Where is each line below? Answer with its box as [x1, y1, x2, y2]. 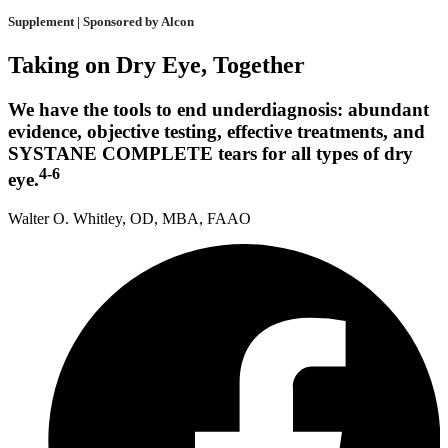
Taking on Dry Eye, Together [8, 52, 305, 79]
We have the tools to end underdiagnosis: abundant [8, 99, 429, 121]
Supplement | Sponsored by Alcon [8, 14, 194, 30]
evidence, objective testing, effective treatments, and [8, 121, 425, 143]
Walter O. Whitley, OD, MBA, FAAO [8, 210, 251, 228]
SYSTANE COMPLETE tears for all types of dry [8, 143, 413, 165]
